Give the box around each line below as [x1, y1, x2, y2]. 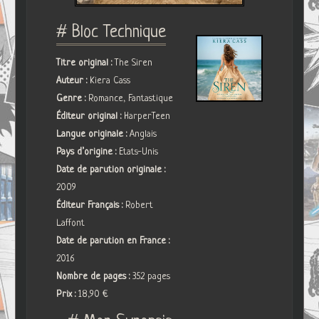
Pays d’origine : [56, 146, 120, 157]
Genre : [56, 93, 89, 104]
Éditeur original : [56, 110, 125, 122]
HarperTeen [124, 110, 171, 122]
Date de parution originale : [56, 164, 166, 175]
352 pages [132, 271, 171, 282]
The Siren [115, 57, 153, 68]
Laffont [56, 217, 85, 229]
